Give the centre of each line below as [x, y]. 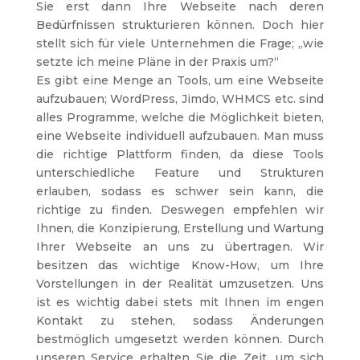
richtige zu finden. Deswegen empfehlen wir [180, 209]
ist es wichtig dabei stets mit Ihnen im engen [180, 302]
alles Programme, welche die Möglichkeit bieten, [180, 117]
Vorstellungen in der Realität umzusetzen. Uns [180, 283]
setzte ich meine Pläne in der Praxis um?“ [157, 61]
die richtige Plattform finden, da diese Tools [180, 154]
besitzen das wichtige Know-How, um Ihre [180, 265]
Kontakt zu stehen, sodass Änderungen [180, 320]
